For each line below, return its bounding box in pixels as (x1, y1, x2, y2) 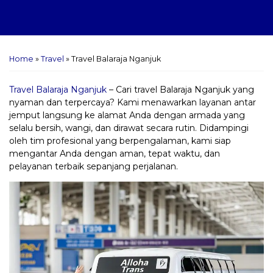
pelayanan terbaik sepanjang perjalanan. (9, 160, 178, 172)
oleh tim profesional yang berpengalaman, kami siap (9, 135, 231, 146)
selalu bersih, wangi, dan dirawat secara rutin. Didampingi (9, 122, 249, 133)
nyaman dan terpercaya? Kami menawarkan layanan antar (9, 96, 256, 108)
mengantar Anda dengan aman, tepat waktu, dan (9, 147, 220, 159)
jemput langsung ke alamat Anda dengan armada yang (9, 109, 245, 121)
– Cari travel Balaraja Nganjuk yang (107, 83, 254, 95)
